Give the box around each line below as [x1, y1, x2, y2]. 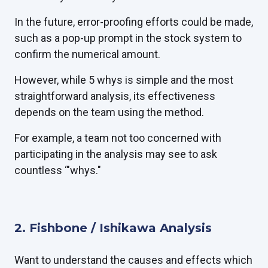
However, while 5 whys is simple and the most [14, 74, 233, 87]
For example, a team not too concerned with [14, 132, 221, 145]
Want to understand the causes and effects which [14, 254, 252, 267]
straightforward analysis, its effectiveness [14, 90, 215, 103]
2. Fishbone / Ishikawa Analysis [14, 221, 212, 236]
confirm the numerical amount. [14, 48, 160, 61]
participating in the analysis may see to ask [14, 148, 217, 161]
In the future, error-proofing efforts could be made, [14, 16, 253, 29]
